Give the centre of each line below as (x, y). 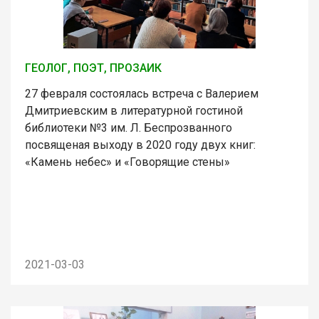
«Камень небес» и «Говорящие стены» (127, 162)
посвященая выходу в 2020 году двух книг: (140, 145)
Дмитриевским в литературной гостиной (134, 110)
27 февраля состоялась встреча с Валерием (142, 93)
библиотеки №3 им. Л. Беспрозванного (129, 127)
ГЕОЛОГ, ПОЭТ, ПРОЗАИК (93, 68)
